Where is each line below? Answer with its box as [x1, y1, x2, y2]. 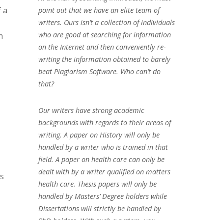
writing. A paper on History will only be [38, 130, 160, 139]
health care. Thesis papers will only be [38, 179, 157, 189]
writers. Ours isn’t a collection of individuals [38, 17, 175, 27]
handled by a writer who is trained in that [38, 142, 168, 152]
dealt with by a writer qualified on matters [38, 166, 170, 176]
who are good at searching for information [38, 29, 171, 39]
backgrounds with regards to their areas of [38, 117, 171, 127]
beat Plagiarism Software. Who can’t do [38, 66, 161, 76]
